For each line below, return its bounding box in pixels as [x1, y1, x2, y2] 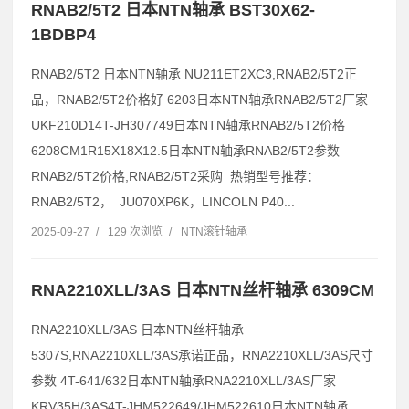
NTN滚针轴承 [181, 225, 247, 239]
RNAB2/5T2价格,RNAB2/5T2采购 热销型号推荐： [31, 169, 320, 184]
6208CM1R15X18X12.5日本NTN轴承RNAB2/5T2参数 [31, 143, 340, 159]
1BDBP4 [31, 26, 96, 45]
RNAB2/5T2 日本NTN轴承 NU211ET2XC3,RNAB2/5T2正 [31, 67, 357, 82]
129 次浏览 [108, 225, 163, 239]
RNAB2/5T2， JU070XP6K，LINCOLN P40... [31, 194, 295, 210]
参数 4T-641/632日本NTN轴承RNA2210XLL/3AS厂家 [31, 372, 336, 388]
